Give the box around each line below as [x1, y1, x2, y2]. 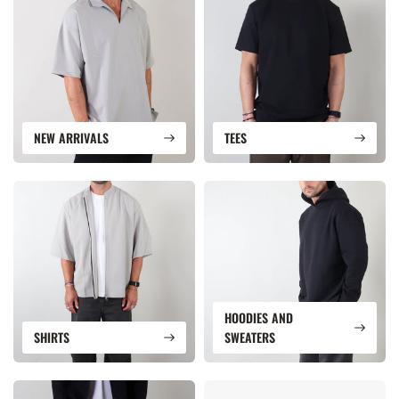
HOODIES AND [224, 308, 293, 327]
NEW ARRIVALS [34, 128, 109, 147]
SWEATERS [224, 328, 275, 346]
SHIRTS [34, 328, 69, 346]
